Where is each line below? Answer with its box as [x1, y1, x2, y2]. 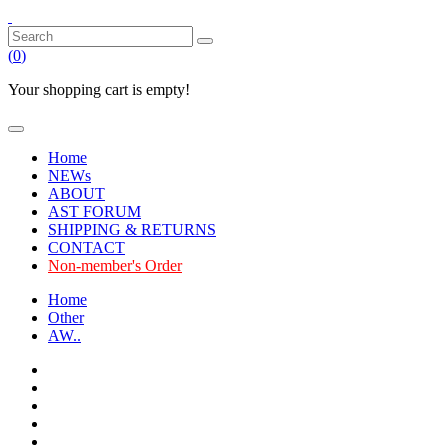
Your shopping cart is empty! [8, 81, 190, 98]
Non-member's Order [48, 257, 182, 274]
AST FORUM [48, 203, 141, 220]
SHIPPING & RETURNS [48, 221, 216, 238]
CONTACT [48, 239, 125, 256]
